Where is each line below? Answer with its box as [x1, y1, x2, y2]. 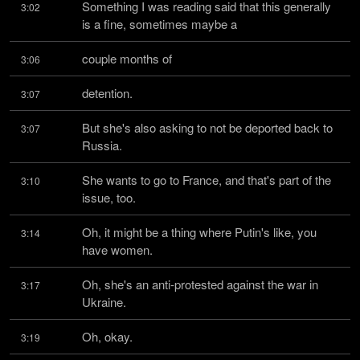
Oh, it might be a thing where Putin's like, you [82, 223, 317, 240]
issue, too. [82, 189, 136, 206]
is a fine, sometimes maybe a [82, 15, 237, 32]
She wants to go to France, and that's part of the [82, 171, 331, 188]
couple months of [82, 50, 172, 67]
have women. [82, 241, 153, 258]
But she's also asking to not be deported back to [82, 119, 333, 136]
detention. [82, 84, 133, 101]
